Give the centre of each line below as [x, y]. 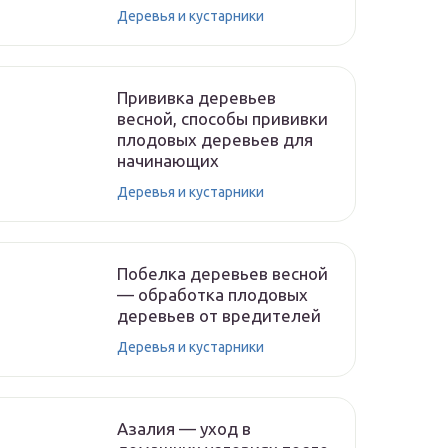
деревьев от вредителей [219, 315]
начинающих [168, 160]
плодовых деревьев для [215, 139]
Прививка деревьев [196, 97]
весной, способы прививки [222, 118]
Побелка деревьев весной [222, 273]
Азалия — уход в [184, 428]
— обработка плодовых [212, 294]
